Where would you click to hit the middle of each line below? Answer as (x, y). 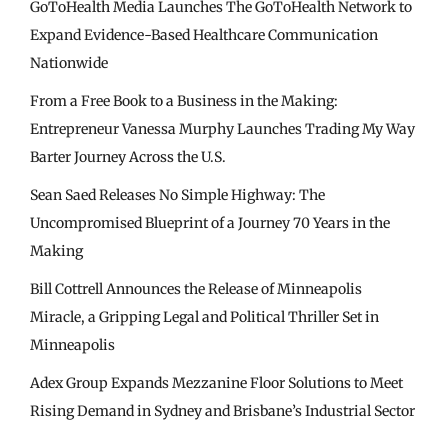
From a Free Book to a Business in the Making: (184, 101)
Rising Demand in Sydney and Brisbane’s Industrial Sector (222, 411)
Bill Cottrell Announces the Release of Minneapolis (196, 289)
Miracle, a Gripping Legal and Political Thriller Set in (204, 317)
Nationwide (69, 63)
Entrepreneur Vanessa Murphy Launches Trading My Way (222, 129)
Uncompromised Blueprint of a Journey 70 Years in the (210, 223)
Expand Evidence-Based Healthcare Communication (204, 35)
